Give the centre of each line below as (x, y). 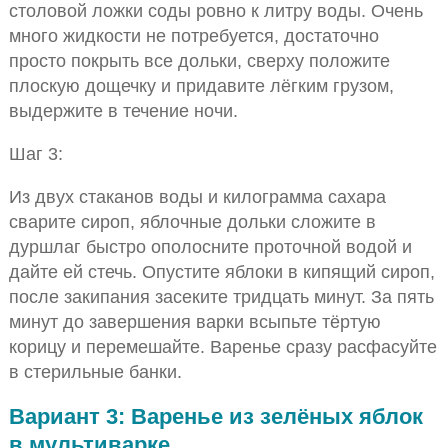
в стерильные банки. (95, 372)
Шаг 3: (35, 154)
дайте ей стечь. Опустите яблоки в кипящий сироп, (221, 272)
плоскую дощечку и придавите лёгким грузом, (201, 85)
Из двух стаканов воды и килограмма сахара (197, 197)
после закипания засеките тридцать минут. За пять (221, 297)
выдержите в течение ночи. (123, 110)
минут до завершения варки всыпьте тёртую (194, 322)
